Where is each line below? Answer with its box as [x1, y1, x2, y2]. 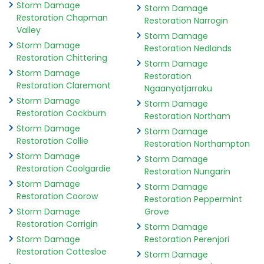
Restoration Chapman [16, 12, 108, 24]
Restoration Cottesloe [16, 246, 107, 258]
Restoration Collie [16, 135, 88, 147]
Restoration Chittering [16, 52, 107, 64]
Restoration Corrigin [16, 218, 98, 230]
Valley [16, 24, 41, 37]
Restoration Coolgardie [16, 163, 111, 175]
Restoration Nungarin [144, 166, 230, 178]
